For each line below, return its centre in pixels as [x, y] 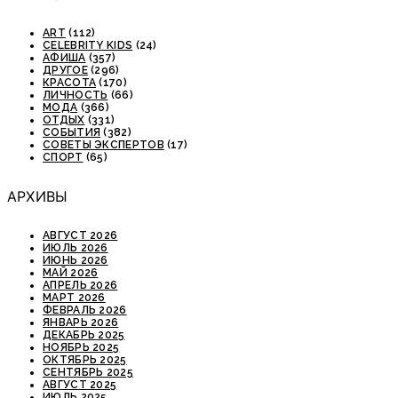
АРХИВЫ [38, 197]
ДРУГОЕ [65, 71]
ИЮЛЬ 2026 [76, 247]
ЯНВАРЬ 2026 [81, 322]
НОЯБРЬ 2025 [81, 347]
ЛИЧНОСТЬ [76, 96]
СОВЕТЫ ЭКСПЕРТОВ [103, 145]
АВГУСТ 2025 [80, 384]
